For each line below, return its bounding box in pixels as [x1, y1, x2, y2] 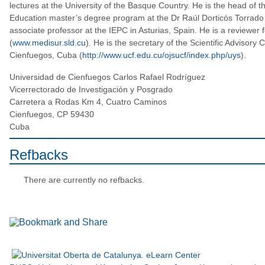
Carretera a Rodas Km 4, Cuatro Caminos [9, 97, 167, 107]
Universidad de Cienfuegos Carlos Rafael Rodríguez [9, 72, 205, 82]
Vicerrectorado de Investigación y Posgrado [9, 85, 173, 95]
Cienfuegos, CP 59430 [9, 109, 94, 119]
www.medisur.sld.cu [12, 38, 86, 48]
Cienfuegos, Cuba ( [9, 50, 82, 60]
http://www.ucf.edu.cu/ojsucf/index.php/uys [82, 50, 241, 60]
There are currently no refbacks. [23, 175, 144, 185]
